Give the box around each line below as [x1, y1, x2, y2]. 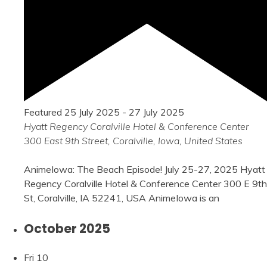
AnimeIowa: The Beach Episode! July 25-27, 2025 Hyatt [24, 163, 265, 175]
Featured [24, 105, 62, 118]
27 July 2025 [129, 105, 184, 118]
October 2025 [24, 219, 110, 237]
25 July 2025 [64, 105, 120, 118]
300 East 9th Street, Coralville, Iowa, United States [24, 134, 243, 147]
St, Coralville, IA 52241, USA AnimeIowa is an [24, 191, 219, 204]
